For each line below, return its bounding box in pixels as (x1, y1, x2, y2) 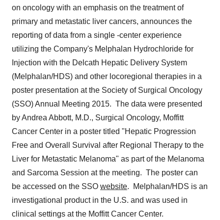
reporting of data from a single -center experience (12, 31, 182, 39)
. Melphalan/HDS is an (127, 182, 208, 191)
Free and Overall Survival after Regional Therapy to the (12, 141, 204, 149)
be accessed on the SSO (12, 182, 100, 191)
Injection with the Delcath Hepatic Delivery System (12, 58, 187, 67)
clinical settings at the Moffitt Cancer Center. (12, 210, 164, 218)
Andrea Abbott (22, 113, 71, 122)
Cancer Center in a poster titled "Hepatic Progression (12, 127, 196, 136)
